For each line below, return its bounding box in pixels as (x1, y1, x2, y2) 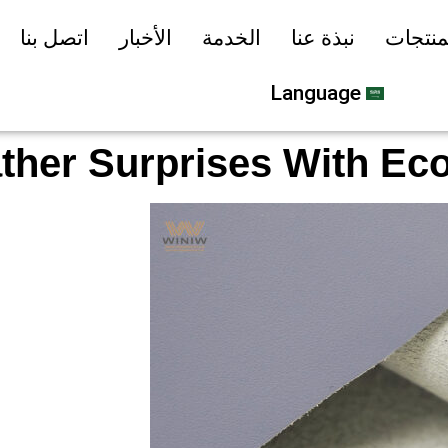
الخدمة (201, 25, 261, 50)
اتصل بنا (19, 25, 89, 50)
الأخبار (118, 25, 172, 50)
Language (269, 81, 361, 106)
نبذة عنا (290, 25, 355, 50)
